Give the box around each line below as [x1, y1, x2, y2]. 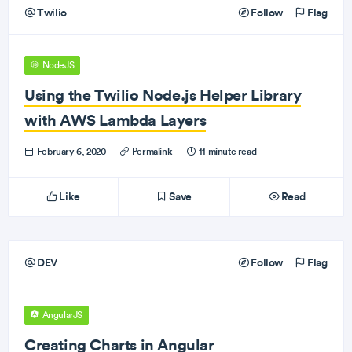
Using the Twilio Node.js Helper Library [24, 85, 302, 104]
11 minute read [196, 145, 257, 157]
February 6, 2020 [35, 145, 108, 157]
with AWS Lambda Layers [24, 110, 207, 130]
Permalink [130, 145, 174, 157]
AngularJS [40, 310, 82, 321]
